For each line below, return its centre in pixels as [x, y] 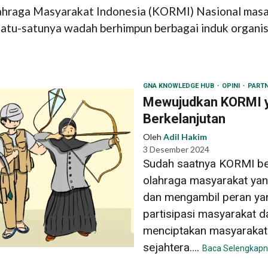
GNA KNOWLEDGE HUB [179, 86]
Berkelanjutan [184, 118]
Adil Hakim [185, 136]
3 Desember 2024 [176, 149]
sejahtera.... [173, 247]
